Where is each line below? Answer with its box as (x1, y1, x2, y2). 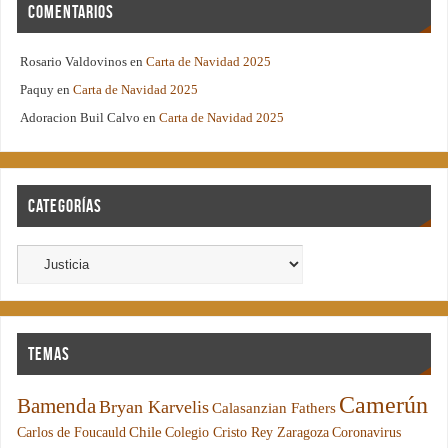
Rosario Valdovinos (20, 55, 128, 70)
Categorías (28, 195, 103, 216)
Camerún (339, 391, 429, 418)
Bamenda (17, 394, 97, 418)
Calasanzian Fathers (212, 399, 337, 416)
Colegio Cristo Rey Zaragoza (165, 425, 330, 440)
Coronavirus (332, 425, 402, 440)
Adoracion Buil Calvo (20, 111, 141, 126)
